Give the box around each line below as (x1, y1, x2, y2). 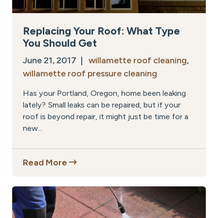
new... (23, 123, 42, 133)
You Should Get (23, 36, 97, 49)
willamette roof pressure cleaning (23, 68, 157, 79)
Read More (23, 157, 69, 168)
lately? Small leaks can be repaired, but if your (23, 100, 181, 109)
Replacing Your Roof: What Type (23, 24, 180, 37)
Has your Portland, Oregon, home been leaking (23, 88, 186, 98)
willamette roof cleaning (89, 54, 187, 66)
